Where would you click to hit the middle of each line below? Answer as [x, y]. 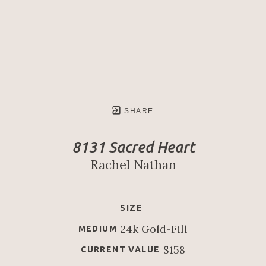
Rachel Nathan [133, 165]
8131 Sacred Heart [133, 148]
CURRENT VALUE [121, 250]
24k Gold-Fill [154, 229]
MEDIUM [97, 229]
